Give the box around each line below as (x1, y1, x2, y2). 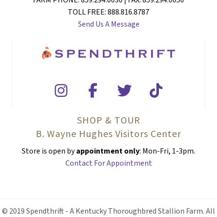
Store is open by (22, 145, 75, 156)
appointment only (75, 145, 139, 156)
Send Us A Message (77, 19, 139, 30)
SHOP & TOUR (77, 113, 140, 126)
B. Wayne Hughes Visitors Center (36, 127, 181, 139)
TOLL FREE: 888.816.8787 (68, 7, 149, 18)
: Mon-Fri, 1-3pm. (139, 145, 195, 156)
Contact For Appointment (65, 157, 152, 169)
